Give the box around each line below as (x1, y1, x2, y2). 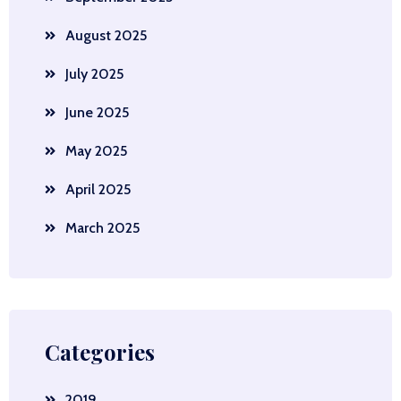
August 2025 (65, 27, 147, 44)
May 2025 (65, 142, 127, 159)
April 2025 (65, 181, 131, 198)
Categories (45, 337, 155, 366)
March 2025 (65, 219, 140, 236)
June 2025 (65, 104, 129, 121)
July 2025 (65, 65, 124, 82)
